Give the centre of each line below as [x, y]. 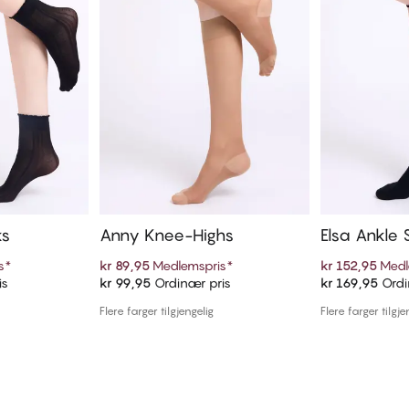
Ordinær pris [190, 283]
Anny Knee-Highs [166, 236]
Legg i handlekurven [204, 289]
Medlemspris [189, 266]
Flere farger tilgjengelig [156, 311]
